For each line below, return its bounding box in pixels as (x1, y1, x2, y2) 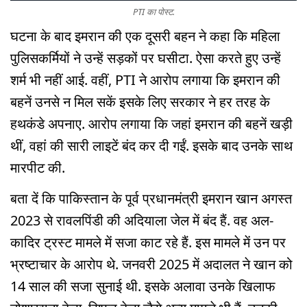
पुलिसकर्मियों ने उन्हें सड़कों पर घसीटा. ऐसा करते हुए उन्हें (10, 49, 281, 68)
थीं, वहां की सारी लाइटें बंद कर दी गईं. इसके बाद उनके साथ (10, 136, 293, 156)
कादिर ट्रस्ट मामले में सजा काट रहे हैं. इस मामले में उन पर (10, 233, 286, 252)
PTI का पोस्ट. (132, 5, 175, 19)
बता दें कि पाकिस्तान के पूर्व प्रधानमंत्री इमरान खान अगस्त (10, 189, 292, 208)
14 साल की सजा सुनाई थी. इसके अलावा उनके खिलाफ (10, 277, 275, 296)
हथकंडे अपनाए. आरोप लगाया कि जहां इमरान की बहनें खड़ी (10, 114, 293, 134)
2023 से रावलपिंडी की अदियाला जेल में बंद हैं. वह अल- (10, 211, 273, 230)
